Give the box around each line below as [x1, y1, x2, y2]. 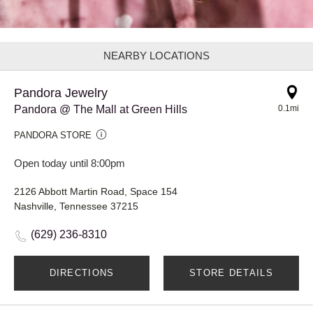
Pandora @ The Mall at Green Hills [14, 103, 187, 115]
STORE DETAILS [189, 267, 273, 278]
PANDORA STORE [14, 129, 92, 140]
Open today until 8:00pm [14, 156, 125, 169]
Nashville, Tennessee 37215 [14, 200, 138, 212]
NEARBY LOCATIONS [103, 49, 210, 61]
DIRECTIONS [49, 267, 115, 278]
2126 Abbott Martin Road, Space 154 [14, 185, 177, 197]
